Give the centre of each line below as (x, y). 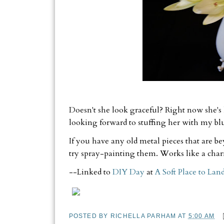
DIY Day (128, 172)
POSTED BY (89, 216)
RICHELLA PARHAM (143, 216)
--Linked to (90, 172)
